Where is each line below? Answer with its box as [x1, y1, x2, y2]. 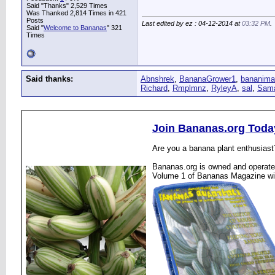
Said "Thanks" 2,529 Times [26, 2, 107, 9]
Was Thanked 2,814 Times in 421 [26, 9, 126, 17]
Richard [141, 83, 168, 93]
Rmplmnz [172, 83, 206, 93]
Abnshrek [141, 74, 174, 83]
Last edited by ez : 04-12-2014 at [142, 20, 242, 28]
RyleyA [211, 83, 237, 93]
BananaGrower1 [179, 74, 236, 83]
